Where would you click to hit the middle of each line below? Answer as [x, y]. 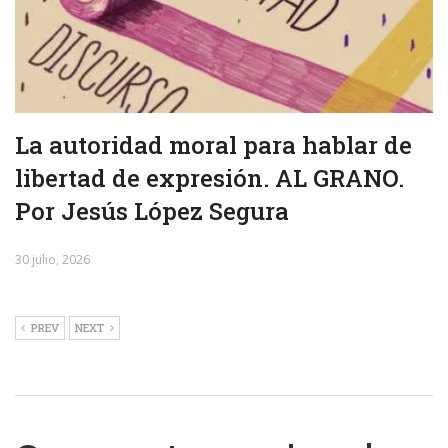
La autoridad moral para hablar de [213, 145]
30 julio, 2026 [52, 260]
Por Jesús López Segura [152, 211]
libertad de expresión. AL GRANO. [209, 178]
